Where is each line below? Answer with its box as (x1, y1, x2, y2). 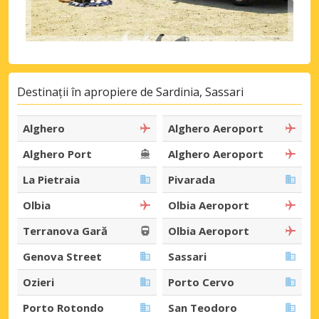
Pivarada (168, 172, 215, 187)
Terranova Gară (23, 223, 108, 238)
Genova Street (23, 249, 102, 263)
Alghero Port (23, 146, 92, 161)
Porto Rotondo (23, 300, 104, 315)
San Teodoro (168, 300, 237, 315)
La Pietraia (23, 172, 80, 187)
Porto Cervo (168, 274, 234, 289)
